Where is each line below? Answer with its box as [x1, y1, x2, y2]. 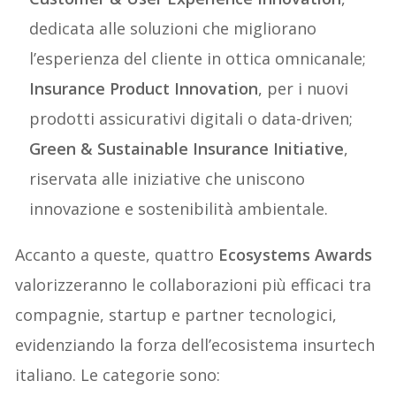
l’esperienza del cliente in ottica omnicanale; [29, 48, 367, 70]
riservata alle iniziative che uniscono [29, 168, 306, 190]
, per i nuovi [258, 78, 349, 100]
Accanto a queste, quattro [15, 244, 219, 266]
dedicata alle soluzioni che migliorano [29, 18, 317, 40]
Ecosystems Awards [218, 244, 373, 266]
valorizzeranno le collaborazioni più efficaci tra [15, 274, 372, 296]
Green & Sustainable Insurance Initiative [29, 138, 345, 160]
